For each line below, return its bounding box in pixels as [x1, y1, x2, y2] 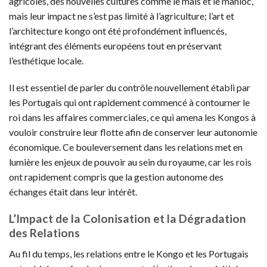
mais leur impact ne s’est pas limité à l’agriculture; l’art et [9, 10, 234, 21]
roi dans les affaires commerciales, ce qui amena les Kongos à [9, 111, 256, 123]
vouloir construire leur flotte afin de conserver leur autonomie [9, 126, 257, 138]
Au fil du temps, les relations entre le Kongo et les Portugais [9, 247, 249, 259]
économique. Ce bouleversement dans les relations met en [9, 141, 243, 153]
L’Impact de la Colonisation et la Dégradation [9, 212, 246, 226]
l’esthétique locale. [9, 54, 83, 66]
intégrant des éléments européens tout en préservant [9, 39, 222, 51]
